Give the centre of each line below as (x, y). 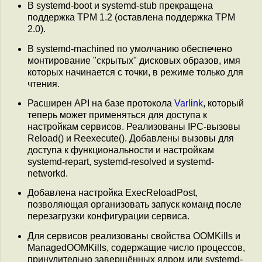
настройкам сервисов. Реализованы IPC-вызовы (134, 126)
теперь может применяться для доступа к (117, 115)
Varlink (189, 103)
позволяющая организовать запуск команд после (135, 205)
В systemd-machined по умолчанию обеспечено (130, 49)
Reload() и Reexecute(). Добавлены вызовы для (131, 138)
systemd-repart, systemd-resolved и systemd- (121, 161)
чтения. (44, 84)
